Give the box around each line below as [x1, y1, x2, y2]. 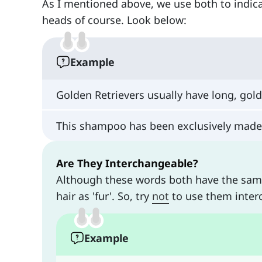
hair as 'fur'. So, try [56, 189, 152, 204]
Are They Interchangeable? [56, 156, 198, 171]
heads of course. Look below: [42, 12, 187, 27]
